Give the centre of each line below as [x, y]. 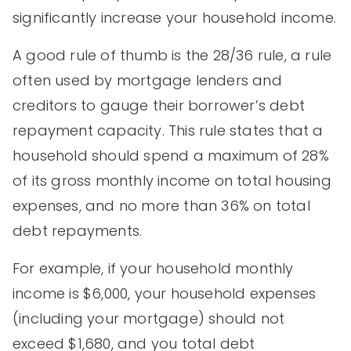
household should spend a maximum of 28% [171, 155]
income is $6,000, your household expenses [165, 293]
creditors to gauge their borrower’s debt [159, 105]
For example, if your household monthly [153, 268]
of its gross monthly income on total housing [172, 180]
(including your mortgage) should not [149, 318]
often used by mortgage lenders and [147, 80]
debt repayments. [78, 230]
